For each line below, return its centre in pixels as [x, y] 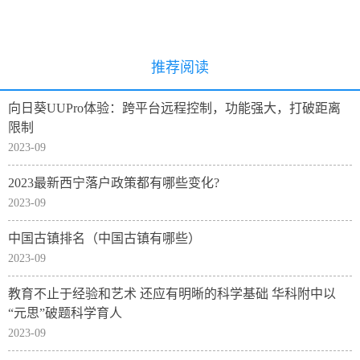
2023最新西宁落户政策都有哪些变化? [114, 183]
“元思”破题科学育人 [65, 313]
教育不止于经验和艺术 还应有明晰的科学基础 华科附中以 [172, 294]
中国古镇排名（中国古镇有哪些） [104, 238]
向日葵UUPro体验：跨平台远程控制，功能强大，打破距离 [174, 108]
